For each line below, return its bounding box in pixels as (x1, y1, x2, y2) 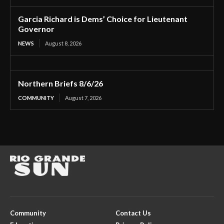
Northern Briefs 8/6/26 (18, 78, 103, 88)
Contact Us (115, 209, 151, 217)
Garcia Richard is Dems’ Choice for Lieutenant (18, 14, 187, 24)
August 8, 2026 (45, 40, 81, 47)
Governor (18, 24, 54, 34)
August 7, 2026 (65, 94, 101, 101)
